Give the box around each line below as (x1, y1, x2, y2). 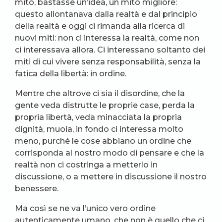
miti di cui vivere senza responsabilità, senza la (15, 56, 201, 66)
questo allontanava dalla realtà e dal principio (15, 9, 197, 19)
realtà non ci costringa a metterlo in (15, 160, 158, 169)
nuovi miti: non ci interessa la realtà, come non (15, 33, 199, 43)
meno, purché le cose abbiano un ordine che (15, 136, 191, 146)
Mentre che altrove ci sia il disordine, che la (15, 88, 185, 98)
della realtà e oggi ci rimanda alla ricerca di (15, 21, 185, 31)
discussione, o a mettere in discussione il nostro (15, 171, 207, 181)
